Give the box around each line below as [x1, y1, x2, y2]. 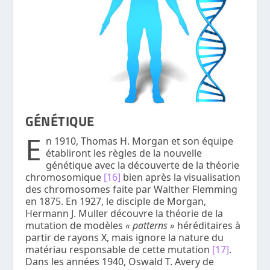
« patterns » [125, 218, 178, 232]
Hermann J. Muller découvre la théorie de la [25, 206, 224, 220]
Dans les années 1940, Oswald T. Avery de [25, 254, 215, 268]
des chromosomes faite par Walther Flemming [25, 182, 238, 196]
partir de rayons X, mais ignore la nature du [25, 230, 224, 244]
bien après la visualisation [121, 170, 241, 184]
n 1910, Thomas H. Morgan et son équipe [46, 134, 234, 148]
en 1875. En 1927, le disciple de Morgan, [25, 194, 207, 208]
